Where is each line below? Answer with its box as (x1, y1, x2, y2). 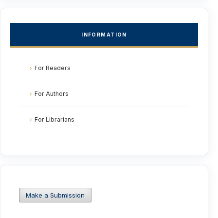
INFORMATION (81, 31, 127, 37)
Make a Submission (26, 191, 85, 199)
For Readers (35, 64, 71, 72)
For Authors (35, 90, 69, 97)
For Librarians (35, 115, 75, 123)
